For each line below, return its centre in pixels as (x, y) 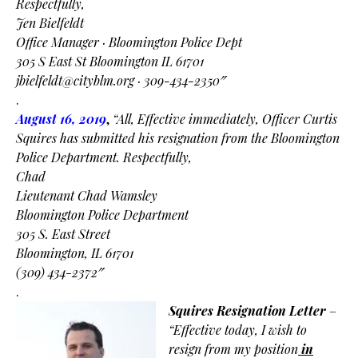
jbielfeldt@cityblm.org (75, 80)
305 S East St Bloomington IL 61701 (110, 61)
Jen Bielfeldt (50, 23)
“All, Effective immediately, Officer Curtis (225, 119)
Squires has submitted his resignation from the (143, 138)
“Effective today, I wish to (238, 330)
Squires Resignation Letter (247, 310)
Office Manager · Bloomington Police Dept (129, 42)
